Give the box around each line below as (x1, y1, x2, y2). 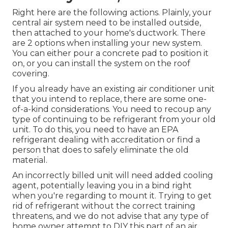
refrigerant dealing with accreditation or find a (12, 134, 200, 145)
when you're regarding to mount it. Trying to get (12, 190, 212, 201)
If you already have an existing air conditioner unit (12, 83, 215, 94)
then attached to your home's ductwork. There (12, 27, 206, 38)
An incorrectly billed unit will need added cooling (12, 170, 213, 180)
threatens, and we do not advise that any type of (12, 211, 209, 221)
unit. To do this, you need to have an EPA (12, 124, 178, 134)
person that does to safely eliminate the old (12, 145, 189, 155)
